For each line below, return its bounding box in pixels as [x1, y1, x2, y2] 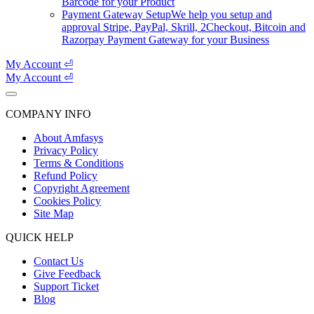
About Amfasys [34, 132, 103, 144]
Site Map [34, 207, 74, 219]
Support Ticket [34, 280, 99, 292]
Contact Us [34, 255, 83, 267]
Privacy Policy [34, 144, 98, 156]
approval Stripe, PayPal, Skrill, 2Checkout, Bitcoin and [62, 21, 306, 33]
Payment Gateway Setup [62, 8, 171, 20]
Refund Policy [34, 170, 97, 182]
